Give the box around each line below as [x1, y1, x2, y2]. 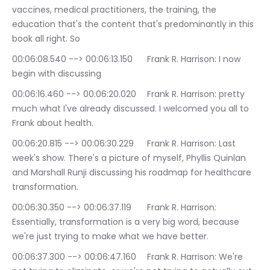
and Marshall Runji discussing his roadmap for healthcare [12, 166, 254, 179]
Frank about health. [12, 117, 93, 130]
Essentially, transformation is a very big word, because [12, 216, 242, 228]
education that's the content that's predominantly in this [12, 18, 256, 31]
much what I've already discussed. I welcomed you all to [12, 102, 251, 115]
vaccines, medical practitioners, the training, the [12, 4, 219, 16]
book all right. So [12, 33, 80, 45]
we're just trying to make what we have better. [12, 230, 209, 243]
